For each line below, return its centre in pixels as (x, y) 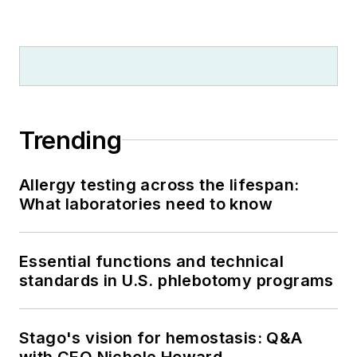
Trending (71, 140)
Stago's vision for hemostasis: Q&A (161, 337)
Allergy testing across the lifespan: (159, 184)
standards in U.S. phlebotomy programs (177, 280)
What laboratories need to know (146, 204)
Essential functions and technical (152, 261)
